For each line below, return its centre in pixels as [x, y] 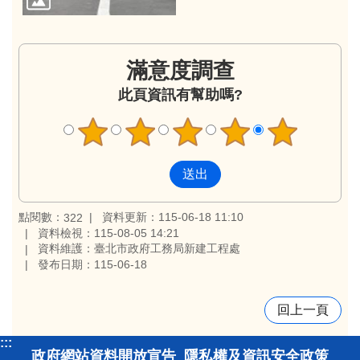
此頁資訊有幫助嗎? [180, 95]
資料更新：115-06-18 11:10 [173, 217]
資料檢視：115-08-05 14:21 [108, 233]
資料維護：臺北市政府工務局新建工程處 [139, 249]
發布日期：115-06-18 [92, 264]
